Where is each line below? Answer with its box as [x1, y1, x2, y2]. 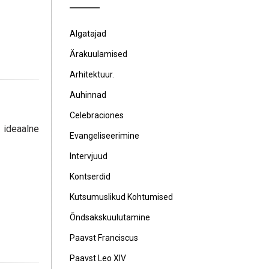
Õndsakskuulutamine [70, 213, 150, 222]
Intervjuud [70, 151, 107, 161]
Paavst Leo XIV [70, 253, 126, 263]
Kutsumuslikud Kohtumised [70, 192, 173, 202]
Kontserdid [70, 172, 110, 181]
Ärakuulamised [70, 49, 127, 59]
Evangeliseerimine [70, 131, 139, 141]
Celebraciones [70, 110, 124, 120]
